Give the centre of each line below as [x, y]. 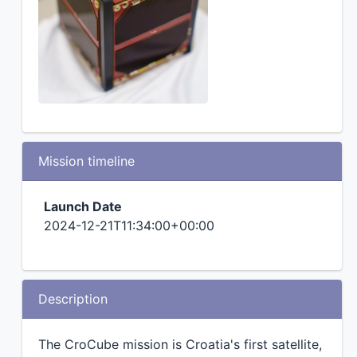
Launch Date [83, 206]
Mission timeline [86, 161]
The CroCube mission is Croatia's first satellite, [180, 344]
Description [73, 299]
